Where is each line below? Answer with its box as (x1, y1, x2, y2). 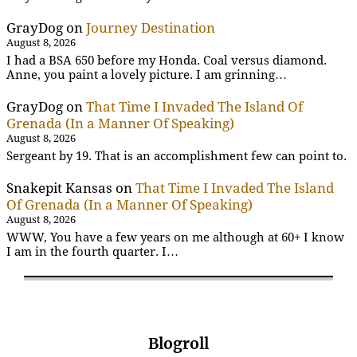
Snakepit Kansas (6, 179, 112, 196)
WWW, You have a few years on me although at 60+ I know (6, 230, 344, 245)
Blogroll (148, 334, 209, 354)
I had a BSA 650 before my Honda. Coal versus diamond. (6, 53, 327, 68)
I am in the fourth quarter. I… (6, 245, 178, 260)
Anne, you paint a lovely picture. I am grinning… (6, 67, 287, 82)
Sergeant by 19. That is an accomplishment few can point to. (6, 149, 347, 164)
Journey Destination (86, 19, 215, 36)
